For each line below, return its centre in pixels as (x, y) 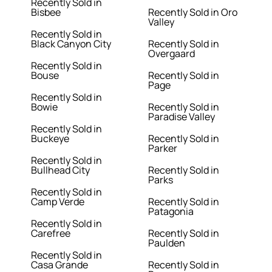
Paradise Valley (182, 117)
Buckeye (50, 139)
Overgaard (172, 54)
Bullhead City (61, 170)
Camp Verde (58, 202)
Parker (163, 148)
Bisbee (46, 12)
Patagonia (171, 212)
